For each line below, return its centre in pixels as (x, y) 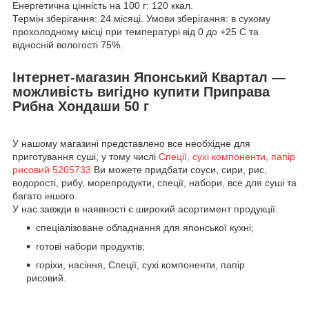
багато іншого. (45, 196)
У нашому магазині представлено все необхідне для (131, 144)
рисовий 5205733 (52, 170)
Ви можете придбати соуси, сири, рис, (179, 170)
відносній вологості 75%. (68, 44)
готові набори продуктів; (90, 247)
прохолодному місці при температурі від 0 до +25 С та (136, 31)
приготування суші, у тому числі (86, 157)
